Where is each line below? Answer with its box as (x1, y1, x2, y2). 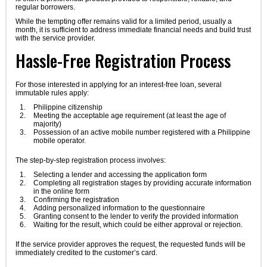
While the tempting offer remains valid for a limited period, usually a (15, 17, 232, 26)
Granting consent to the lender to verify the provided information (33, 212, 238, 221)
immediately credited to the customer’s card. (15, 248, 157, 257)
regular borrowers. (15, 3, 75, 12)
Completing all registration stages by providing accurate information (33, 179, 252, 188)
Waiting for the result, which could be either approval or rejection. (33, 221, 243, 229)
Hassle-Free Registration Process (15, 48, 231, 73)
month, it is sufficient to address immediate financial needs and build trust (15, 26, 251, 35)
